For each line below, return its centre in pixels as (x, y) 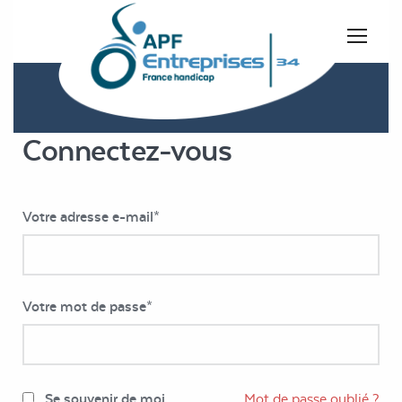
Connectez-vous (127, 150)
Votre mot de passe (84, 306)
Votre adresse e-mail (88, 216)
